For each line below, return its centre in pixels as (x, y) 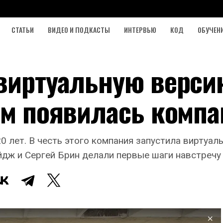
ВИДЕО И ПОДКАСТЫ (79, 30)
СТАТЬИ (23, 30)
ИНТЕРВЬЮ (140, 30)
